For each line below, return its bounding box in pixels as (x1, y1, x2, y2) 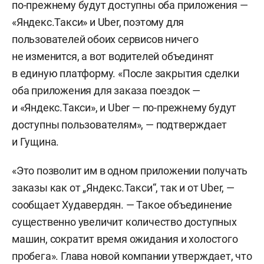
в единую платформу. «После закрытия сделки (12, 67, 239, 80)
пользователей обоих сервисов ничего (12, 33, 199, 45)
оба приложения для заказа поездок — (12, 84, 200, 97)
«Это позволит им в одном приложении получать (12, 164, 248, 177)
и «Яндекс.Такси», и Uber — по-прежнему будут (12, 101, 237, 114)
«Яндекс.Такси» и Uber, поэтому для (12, 16, 184, 28)
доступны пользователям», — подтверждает (12, 118, 227, 131)
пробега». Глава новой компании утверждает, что (12, 250, 252, 262)
